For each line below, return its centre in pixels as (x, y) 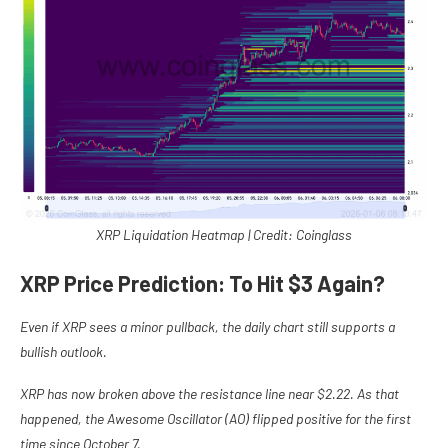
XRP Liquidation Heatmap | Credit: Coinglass (224, 235)
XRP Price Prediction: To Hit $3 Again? (202, 283)
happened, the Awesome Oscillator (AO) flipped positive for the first (215, 419)
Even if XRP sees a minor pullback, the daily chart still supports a (207, 327)
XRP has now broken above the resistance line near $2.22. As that (209, 394)
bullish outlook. (63, 352)
